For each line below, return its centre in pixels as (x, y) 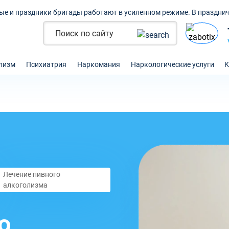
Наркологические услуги (172, 64)
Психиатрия (47, 64)
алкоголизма (26, 185)
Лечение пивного (32, 174)
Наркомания (98, 64)
